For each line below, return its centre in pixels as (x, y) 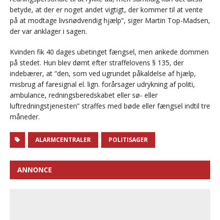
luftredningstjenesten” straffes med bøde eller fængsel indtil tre (110, 106)
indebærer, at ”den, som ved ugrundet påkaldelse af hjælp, (103, 74)
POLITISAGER (128, 140)
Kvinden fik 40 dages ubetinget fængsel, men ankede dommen (109, 52)
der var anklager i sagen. (48, 31)
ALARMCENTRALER (63, 140)
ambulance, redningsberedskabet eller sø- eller (84, 95)
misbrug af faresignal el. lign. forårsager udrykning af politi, (102, 84)
